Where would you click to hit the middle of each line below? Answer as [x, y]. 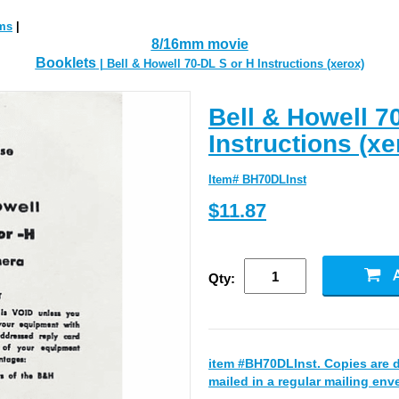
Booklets [65, 63]
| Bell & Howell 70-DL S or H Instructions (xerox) [230, 64]
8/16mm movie [199, 44]
